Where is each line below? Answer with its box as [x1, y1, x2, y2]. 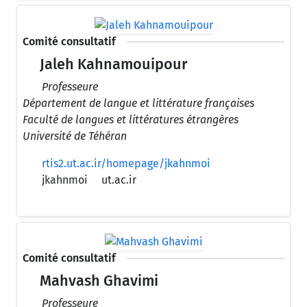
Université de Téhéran [23, 129, 127, 143]
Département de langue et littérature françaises [23, 96, 254, 110]
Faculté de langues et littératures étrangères [23, 112, 238, 126]
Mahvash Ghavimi [36, 272, 159, 291]
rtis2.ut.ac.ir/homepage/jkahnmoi [42, 156, 210, 170]
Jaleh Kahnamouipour [36, 55, 188, 73]
